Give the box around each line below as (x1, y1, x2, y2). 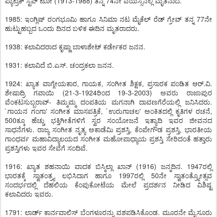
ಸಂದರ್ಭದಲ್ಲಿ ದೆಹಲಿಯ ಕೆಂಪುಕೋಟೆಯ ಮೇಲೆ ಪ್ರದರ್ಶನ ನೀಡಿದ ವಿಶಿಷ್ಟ (5, 180, 212, 189)
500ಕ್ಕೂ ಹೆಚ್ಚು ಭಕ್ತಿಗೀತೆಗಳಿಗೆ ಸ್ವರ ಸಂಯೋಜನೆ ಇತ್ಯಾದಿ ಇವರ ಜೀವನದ (5, 115, 212, 125)
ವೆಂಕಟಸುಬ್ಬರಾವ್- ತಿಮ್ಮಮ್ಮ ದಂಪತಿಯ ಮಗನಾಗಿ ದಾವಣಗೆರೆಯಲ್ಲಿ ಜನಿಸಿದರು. (5, 97, 212, 107)
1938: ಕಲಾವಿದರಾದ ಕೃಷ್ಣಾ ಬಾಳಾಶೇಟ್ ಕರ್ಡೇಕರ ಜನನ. (5, 42, 145, 51)
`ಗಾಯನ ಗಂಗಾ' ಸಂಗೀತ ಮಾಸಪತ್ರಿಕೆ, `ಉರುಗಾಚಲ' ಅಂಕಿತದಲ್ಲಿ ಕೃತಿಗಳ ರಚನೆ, (5, 106, 212, 116)
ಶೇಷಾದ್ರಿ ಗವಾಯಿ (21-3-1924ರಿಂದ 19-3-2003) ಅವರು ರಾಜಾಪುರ (5, 88, 212, 97)
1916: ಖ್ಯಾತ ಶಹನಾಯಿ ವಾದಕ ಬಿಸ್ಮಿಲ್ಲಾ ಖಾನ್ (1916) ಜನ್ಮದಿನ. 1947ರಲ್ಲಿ (5, 161, 212, 171)
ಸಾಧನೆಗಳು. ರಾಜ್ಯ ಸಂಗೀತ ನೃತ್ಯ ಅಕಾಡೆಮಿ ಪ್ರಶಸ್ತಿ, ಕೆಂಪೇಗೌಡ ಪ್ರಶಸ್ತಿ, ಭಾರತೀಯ (5, 124, 212, 134)
